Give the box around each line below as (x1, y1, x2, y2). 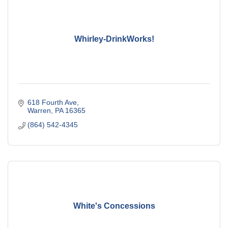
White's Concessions (73, 201, 155, 210)
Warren (27, 106, 51, 115)
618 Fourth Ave (27, 98, 77, 107)
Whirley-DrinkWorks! (74, 34, 154, 43)
